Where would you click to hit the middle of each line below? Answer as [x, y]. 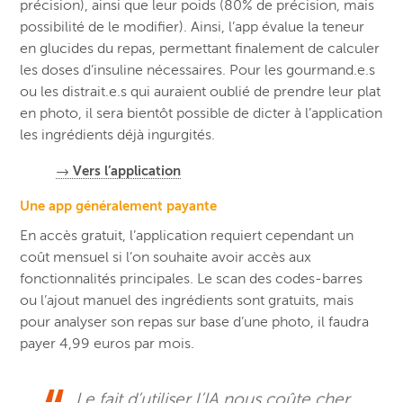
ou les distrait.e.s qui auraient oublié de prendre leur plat [201, 91]
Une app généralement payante [119, 205]
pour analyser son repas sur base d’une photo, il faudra [195, 322]
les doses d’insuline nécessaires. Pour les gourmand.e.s [198, 70]
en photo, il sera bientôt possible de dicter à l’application [201, 113]
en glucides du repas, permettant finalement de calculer [200, 48]
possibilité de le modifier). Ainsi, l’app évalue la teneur [193, 27]
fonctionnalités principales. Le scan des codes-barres [192, 278]
